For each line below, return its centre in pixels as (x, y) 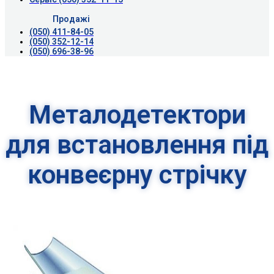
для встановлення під (137, 144)
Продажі (71, 19)
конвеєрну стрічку (137, 174)
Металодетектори (137, 114)
